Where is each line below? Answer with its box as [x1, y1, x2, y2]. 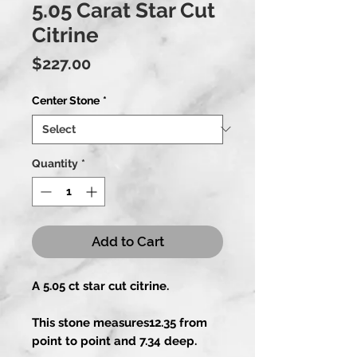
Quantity [32, 156, 78, 170]
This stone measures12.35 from [32, 315, 207, 330]
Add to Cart [91, 233, 164, 249]
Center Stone [32, 93, 100, 107]
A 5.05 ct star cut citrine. [32, 278, 169, 293]
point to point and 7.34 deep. [32, 333, 197, 348]
